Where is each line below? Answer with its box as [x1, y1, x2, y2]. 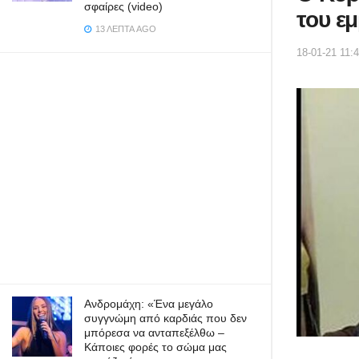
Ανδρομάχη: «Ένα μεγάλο [84, 297, 213, 310]
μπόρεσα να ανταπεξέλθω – [84, 326, 224, 339]
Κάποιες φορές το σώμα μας [84, 341, 227, 353]
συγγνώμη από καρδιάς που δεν [84, 312, 247, 325]
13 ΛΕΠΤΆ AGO [93, 24, 156, 34]
